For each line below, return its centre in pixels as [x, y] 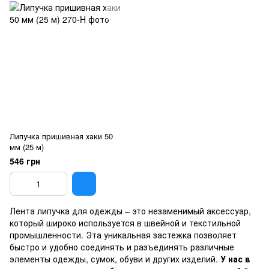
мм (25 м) [27, 147]
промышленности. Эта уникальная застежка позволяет [123, 235]
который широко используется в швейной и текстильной [125, 223]
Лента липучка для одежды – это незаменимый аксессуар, [130, 211]
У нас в [235, 259]
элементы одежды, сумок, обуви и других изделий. [115, 259]
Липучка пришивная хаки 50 [61, 136]
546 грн [25, 161]
